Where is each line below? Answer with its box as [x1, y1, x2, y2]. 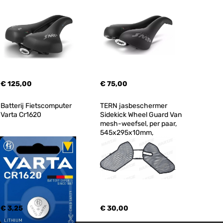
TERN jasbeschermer [100, 102, 169, 110]
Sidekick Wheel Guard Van [100, 111, 183, 119]
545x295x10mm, [100, 128, 153, 137]
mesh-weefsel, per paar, [100, 119, 178, 128]
